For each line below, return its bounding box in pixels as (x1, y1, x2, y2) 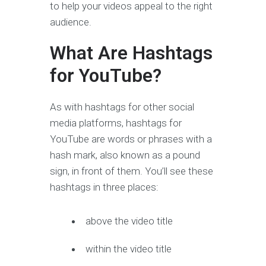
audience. (50, 16, 91, 28)
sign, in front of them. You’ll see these (50, 165, 213, 178)
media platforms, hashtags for (50, 117, 182, 129)
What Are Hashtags (50, 42, 213, 65)
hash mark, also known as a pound (50, 149, 200, 161)
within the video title (85, 243, 172, 255)
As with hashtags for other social (50, 101, 194, 113)
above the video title (85, 215, 173, 227)
